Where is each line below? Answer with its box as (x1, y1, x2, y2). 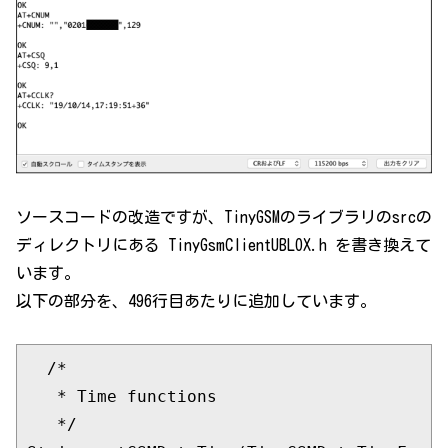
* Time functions (27, 386, 217, 406)
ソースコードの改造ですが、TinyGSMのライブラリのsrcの (16, 209, 432, 226)
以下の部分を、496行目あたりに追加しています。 (16, 293, 376, 310)
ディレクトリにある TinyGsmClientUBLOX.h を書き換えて (16, 237, 431, 254)
